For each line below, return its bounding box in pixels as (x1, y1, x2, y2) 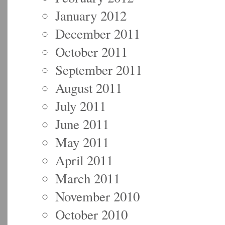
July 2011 (55, 96, 106, 115)
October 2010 (55, 205, 128, 223)
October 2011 (55, 42, 128, 61)
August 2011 (55, 78, 122, 97)
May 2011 (55, 133, 109, 151)
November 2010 (55, 187, 140, 205)
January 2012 (55, 6, 127, 25)
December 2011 (55, 24, 140, 43)
